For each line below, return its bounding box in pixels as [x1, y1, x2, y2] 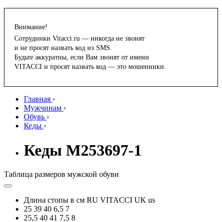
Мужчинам [24, 104, 61, 112]
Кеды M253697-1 [24, 141, 142, 159]
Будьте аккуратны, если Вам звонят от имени [14, 54, 149, 61]
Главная [24, 95, 51, 104]
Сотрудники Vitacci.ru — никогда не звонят [14, 35, 145, 43]
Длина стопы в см [24, 196, 85, 205]
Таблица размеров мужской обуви [4, 170, 119, 179]
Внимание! [14, 23, 48, 31]
